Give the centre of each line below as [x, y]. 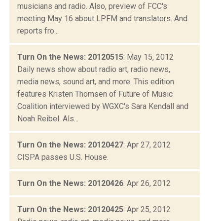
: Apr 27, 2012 [147, 145]
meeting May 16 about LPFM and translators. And [102, 18]
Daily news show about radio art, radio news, [94, 69]
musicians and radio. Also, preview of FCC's [92, 6]
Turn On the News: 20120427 [70, 145]
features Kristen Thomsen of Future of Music [95, 94]
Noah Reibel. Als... [48, 118]
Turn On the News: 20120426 [70, 183]
